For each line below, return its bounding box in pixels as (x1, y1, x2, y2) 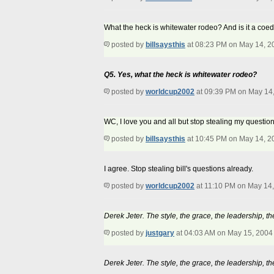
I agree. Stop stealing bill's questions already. (104, 165, 253, 174)
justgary (146, 229, 174, 238)
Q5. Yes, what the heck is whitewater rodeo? (104, 70, 257, 80)
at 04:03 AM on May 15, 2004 (174, 229, 273, 238)
